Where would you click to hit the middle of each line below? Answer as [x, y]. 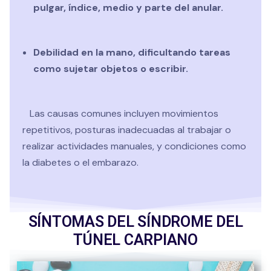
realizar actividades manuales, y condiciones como [134, 146]
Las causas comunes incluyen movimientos [120, 113]
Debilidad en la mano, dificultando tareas [132, 52]
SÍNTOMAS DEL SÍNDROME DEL [135, 221]
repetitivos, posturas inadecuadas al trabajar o [127, 129]
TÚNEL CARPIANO [135, 240]
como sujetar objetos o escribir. [111, 68]
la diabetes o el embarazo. [80, 162]
